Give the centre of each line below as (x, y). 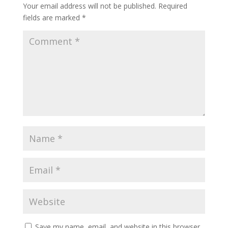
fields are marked (52, 18)
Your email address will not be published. (89, 6)
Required (173, 6)
